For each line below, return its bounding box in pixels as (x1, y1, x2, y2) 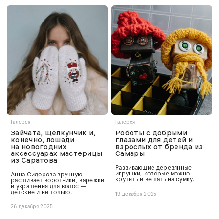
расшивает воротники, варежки (11, 177, 105, 183)
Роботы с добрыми (115, 128, 187, 137)
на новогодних (11, 142, 66, 151)
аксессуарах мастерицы (11, 149, 103, 158)
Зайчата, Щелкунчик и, (11, 128, 96, 137)
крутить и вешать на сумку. (115, 176, 195, 182)
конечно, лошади (11, 135, 75, 144)
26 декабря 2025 (11, 204, 53, 209)
